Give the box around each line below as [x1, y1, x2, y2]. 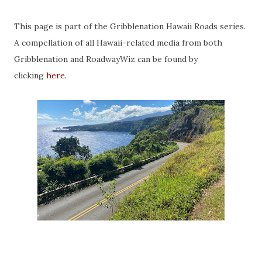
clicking [14, 70, 46, 81]
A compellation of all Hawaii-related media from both [14, 37, 222, 48]
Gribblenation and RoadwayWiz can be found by [14, 54, 198, 64]
